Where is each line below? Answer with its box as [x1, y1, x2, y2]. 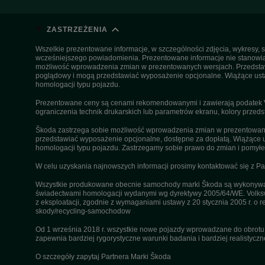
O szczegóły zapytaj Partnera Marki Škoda [35, 253, 171, 261]
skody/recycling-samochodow [35, 207, 131, 216]
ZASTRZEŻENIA [47, 25, 108, 34]
